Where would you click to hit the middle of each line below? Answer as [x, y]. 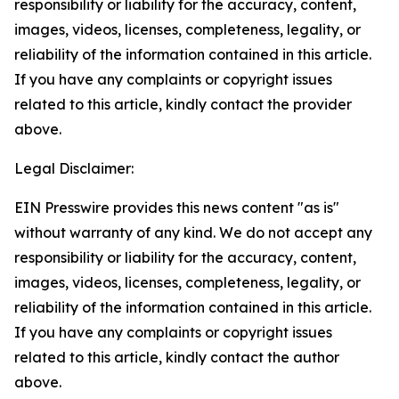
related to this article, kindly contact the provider [183, 104]
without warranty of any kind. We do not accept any [193, 232]
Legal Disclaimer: [74, 168]
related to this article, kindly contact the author [177, 357]
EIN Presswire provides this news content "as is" [177, 208]
